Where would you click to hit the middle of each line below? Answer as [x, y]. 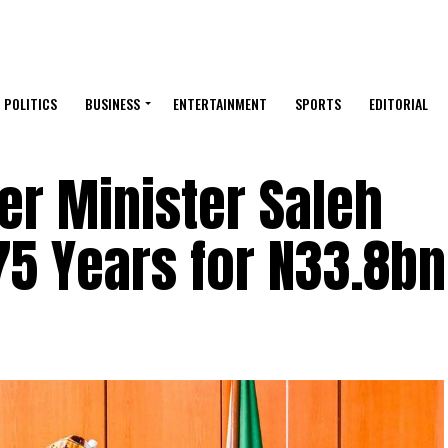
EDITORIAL [398, 104]
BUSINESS [112, 104]
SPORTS [318, 104]
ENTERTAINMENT [220, 104]
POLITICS [30, 104]
